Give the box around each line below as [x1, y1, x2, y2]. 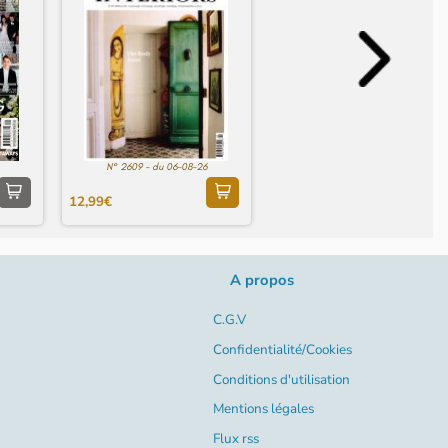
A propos [230, 269, 294, 290]
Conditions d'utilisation [212, 369, 350, 389]
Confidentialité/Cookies [212, 339, 352, 359]
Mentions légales [212, 399, 314, 419]
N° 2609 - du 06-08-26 [105, 160, 207, 173]
